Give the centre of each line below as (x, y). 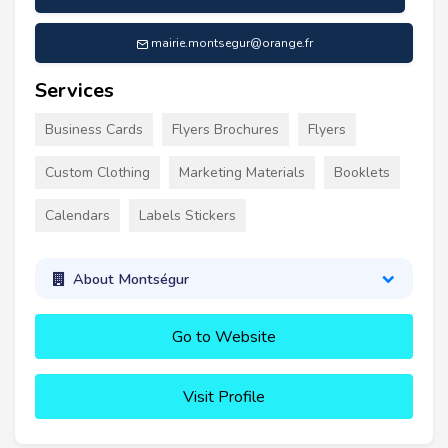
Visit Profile (224, 397)
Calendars (77, 216)
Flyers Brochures (225, 130)
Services (74, 91)
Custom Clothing (97, 173)
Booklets (362, 173)
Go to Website (224, 337)
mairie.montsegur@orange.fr (231, 43)
